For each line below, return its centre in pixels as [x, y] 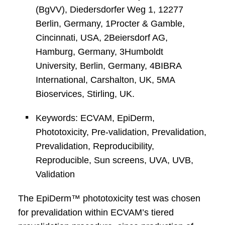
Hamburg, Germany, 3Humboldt [99, 52]
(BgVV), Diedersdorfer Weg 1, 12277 [109, 10]
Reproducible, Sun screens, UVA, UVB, [114, 160]
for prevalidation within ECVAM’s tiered [96, 212]
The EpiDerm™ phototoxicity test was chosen [109, 198]
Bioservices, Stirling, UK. [85, 94]
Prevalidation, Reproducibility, [95, 146]
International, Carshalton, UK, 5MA [105, 80]
